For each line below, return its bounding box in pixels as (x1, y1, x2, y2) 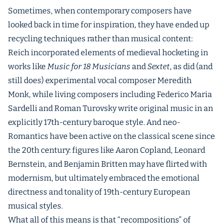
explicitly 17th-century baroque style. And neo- (8, 117, 180, 127)
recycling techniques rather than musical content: (8, 34, 193, 43)
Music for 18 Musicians (47, 62, 130, 71)
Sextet (147, 62, 170, 71)
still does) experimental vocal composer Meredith (8, 76, 192, 85)
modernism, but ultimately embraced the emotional (8, 173, 200, 183)
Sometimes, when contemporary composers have (8, 6, 192, 15)
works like (8, 62, 47, 71)
